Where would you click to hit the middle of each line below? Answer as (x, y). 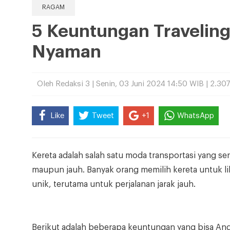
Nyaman (66, 52)
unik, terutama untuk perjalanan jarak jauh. (114, 185)
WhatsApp (196, 116)
